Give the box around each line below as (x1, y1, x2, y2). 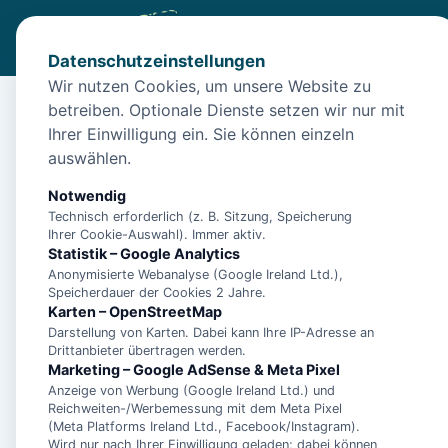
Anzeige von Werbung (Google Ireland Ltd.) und (48, 383, 335, 398)
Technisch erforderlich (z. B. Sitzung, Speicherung (48, 209, 352, 224)
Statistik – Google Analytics (48, 245, 240, 262)
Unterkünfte (125, 102, 202, 118)
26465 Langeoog (104, 183, 235, 203)
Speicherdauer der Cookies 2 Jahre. (48, 285, 266, 300)
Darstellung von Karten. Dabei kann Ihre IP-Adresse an (48, 325, 374, 340)
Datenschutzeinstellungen (48, 51, 265, 71)
